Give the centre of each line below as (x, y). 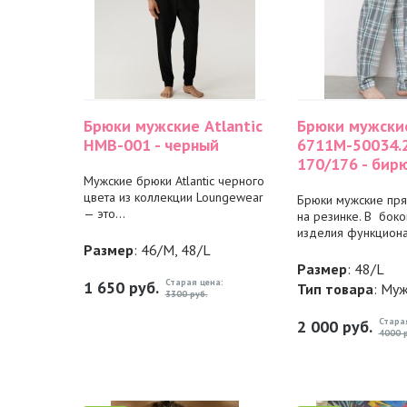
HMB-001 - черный (151, 145)
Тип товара (335, 289)
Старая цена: (194, 282)
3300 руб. (186, 294)
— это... (104, 213)
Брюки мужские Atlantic (173, 126)
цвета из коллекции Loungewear (173, 197)
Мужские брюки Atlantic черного (174, 181)
